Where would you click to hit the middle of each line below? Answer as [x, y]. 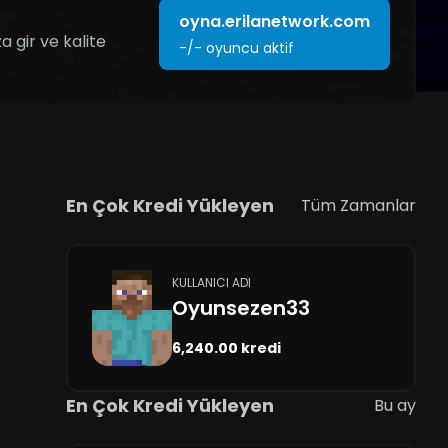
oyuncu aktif [249, 48]
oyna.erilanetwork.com [274, 21]
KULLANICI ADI [211, 282]
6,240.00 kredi [226, 348]
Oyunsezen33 [240, 308]
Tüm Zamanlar [358, 205]
